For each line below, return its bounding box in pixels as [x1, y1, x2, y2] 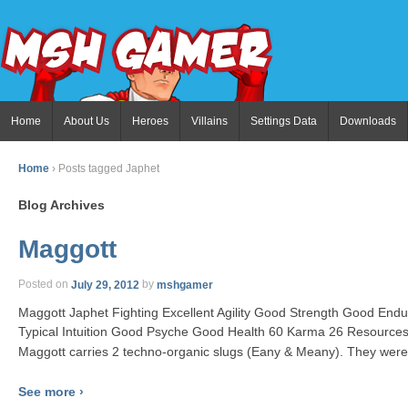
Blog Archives [18, 198, 105, 213]
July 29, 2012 [71, 278, 139, 291]
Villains [191, 115, 228, 127]
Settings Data [250, 115, 317, 127]
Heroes [132, 115, 168, 127]
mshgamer [157, 278, 213, 291]
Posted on [18, 278, 68, 291]
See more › [18, 383, 84, 399]
